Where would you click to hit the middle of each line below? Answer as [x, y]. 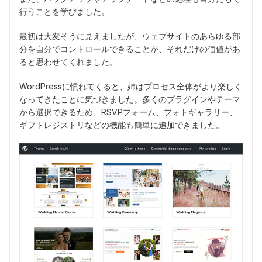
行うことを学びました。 [64, 11]
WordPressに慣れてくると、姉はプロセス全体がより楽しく [131, 86]
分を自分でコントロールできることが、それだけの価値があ [130, 49]
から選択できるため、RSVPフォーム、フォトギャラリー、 [128, 112]
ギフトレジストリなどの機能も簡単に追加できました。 [122, 125]
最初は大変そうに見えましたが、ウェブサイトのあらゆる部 [130, 36]
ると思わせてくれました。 [68, 61]
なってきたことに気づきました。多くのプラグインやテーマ [130, 99]
